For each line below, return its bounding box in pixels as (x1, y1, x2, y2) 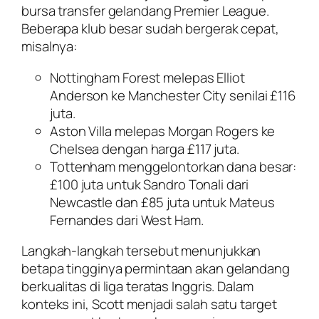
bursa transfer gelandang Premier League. (21, 1, 269, 21)
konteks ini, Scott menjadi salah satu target (21, 295, 277, 314)
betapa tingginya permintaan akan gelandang (21, 259, 290, 278)
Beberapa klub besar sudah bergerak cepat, (21, 19, 279, 38)
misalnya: (21, 37, 78, 56)
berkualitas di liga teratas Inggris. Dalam (21, 277, 253, 296)
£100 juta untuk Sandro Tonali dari (50, 174, 249, 194)
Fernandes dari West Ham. (50, 210, 204, 229)
